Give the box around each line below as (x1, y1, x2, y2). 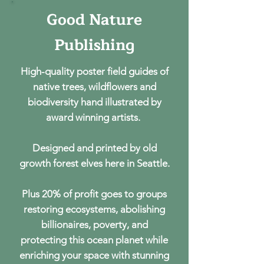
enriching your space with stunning (19, 249, 169, 261)
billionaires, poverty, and (41, 219, 148, 230)
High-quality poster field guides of (20, 65, 169, 77)
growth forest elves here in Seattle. (19, 157, 170, 169)
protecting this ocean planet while (21, 234, 168, 246)
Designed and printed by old (32, 142, 157, 154)
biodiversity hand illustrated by (27, 96, 161, 108)
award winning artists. (46, 111, 143, 123)
